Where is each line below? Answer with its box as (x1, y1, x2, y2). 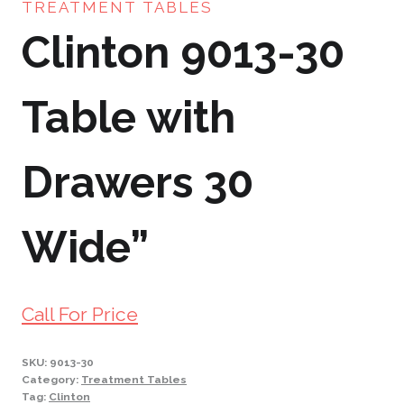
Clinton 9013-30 (22, 27, 344, 78)
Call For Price (22, 302, 138, 326)
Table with (22, 92, 235, 143)
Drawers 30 (22, 157, 253, 208)
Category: (22, 372, 81, 386)
